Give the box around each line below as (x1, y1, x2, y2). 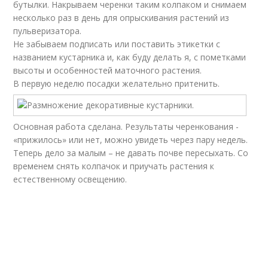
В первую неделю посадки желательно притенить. (13, 78, 220, 89)
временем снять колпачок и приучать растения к (13, 160, 215, 172)
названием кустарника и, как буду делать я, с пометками (13, 51, 246, 63)
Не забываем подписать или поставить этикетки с (13, 38, 221, 50)
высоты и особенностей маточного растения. (13, 65, 202, 76)
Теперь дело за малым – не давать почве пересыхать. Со (13, 147, 249, 159)
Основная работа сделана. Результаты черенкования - (13, 121, 239, 132)
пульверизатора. (13, 25, 82, 36)
